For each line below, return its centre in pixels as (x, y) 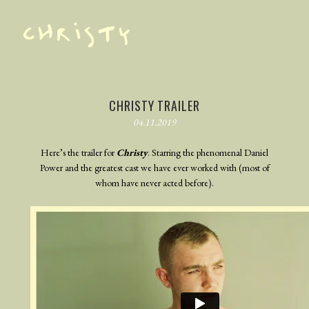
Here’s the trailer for (79, 153)
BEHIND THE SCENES (56, 127)
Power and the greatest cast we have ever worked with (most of (154, 168)
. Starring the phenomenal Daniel (208, 153)
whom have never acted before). (154, 183)
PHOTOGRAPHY (45, 101)
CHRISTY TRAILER (154, 106)
